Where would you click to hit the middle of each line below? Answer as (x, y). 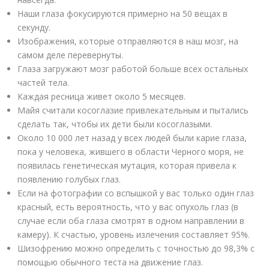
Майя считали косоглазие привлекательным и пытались (133, 110)
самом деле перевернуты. (70, 55)
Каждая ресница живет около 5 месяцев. (101, 96)
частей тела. (43, 82)
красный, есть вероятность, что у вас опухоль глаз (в (128, 207)
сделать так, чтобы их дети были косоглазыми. (115, 124)
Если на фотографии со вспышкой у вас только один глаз (136, 193)
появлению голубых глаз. (69, 179)
